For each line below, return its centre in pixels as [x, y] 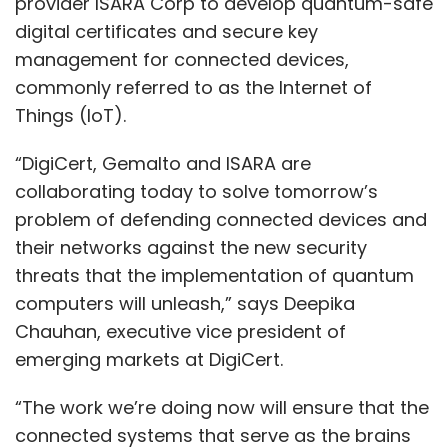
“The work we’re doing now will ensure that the [222, 407]
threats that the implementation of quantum [214, 275]
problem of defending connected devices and [221, 219]
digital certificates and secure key [166, 31]
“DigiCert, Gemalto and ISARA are [163, 163]
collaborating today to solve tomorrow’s [196, 191]
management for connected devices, [182, 59]
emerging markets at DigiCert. [151, 359]
